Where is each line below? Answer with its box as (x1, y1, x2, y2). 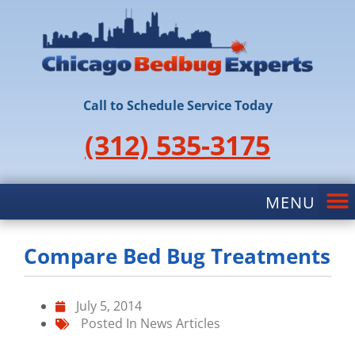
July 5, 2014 (76, 296, 142, 315)
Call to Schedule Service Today (82, 96, 273, 114)
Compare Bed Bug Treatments (24, 241, 330, 270)
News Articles (140, 314, 220, 332)
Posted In (81, 314, 137, 332)
